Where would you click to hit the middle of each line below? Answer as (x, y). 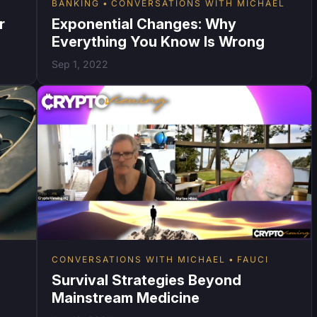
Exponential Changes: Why (144, 24)
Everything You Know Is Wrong (158, 41)
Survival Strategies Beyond (146, 280)
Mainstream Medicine (125, 298)
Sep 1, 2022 (80, 64)
